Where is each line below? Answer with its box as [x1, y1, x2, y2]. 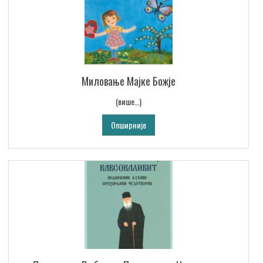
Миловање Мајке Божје [82, 73, 176, 89]
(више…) [116, 95, 141, 108]
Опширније [111, 119, 146, 131]
